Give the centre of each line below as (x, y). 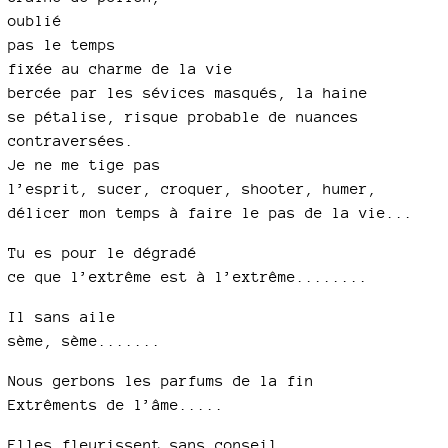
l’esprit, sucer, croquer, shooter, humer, (192, 189)
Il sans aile (62, 317)
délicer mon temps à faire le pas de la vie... (210, 213)
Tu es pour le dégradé (102, 253)
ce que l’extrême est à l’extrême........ (188, 277)
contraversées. (71, 141)
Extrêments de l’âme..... (116, 405)
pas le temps (62, 45)
